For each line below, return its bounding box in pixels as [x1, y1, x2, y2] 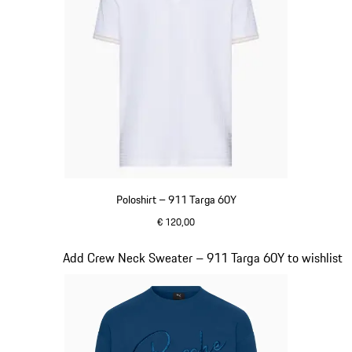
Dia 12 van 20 [9, 247, 82, 267]
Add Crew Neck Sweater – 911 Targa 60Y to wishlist [63, 248, 343, 268]
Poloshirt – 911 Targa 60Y [115, 191, 236, 209]
